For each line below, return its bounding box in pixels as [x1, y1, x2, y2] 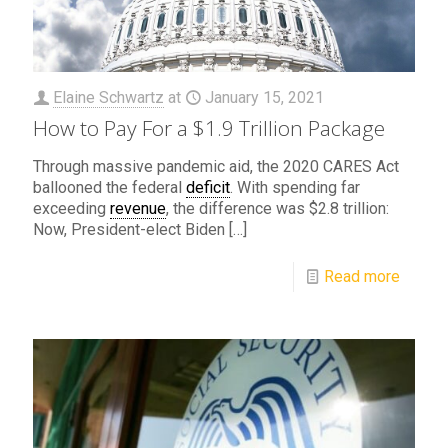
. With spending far [230, 178, 360, 198]
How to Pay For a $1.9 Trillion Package [33, 114, 385, 143]
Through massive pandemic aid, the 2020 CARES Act [33, 157, 399, 177]
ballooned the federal [33, 178, 186, 198]
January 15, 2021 [205, 88, 324, 108]
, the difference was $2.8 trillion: [166, 199, 397, 219]
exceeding [33, 199, 110, 219]
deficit [186, 178, 230, 198]
